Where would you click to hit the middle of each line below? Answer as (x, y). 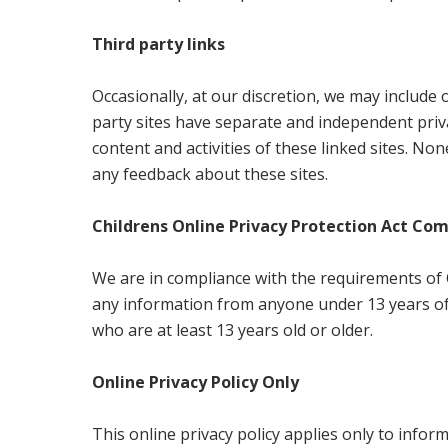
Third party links (159, 44)
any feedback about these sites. (210, 174)
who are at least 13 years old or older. (233, 330)
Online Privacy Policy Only (196, 382)
